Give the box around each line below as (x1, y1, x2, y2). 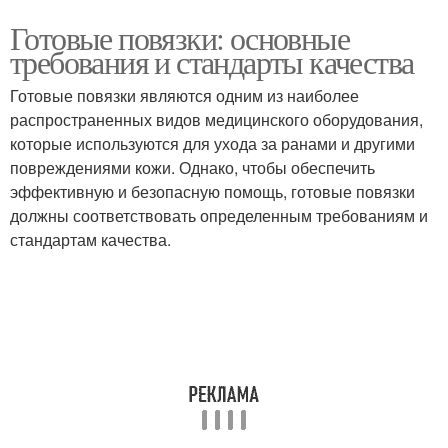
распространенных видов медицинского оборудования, (10, 108, 423, 131)
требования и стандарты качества (10, 40, 414, 83)
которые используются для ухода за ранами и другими (10, 132, 415, 155)
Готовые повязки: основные (10, 16, 349, 59)
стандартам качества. (10, 228, 171, 251)
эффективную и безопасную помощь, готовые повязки (10, 180, 415, 203)
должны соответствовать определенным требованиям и (10, 204, 428, 227)
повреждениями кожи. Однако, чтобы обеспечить (10, 156, 375, 179)
